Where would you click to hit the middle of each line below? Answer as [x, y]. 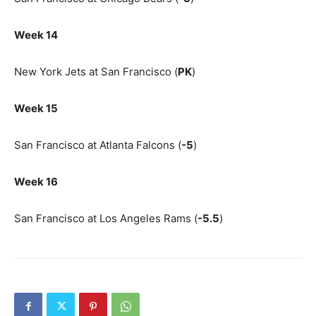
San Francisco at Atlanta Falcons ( [98, 145]
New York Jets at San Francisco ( [96, 71]
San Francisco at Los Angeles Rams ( [106, 218]
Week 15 [36, 108]
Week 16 [36, 181]
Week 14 [36, 35]
